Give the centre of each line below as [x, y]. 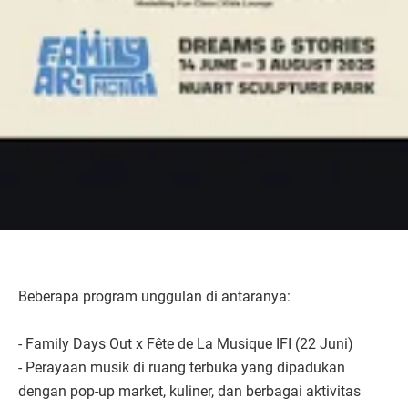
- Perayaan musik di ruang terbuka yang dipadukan [182, 367]
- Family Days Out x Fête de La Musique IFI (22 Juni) [186, 343]
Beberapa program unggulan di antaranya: [154, 296]
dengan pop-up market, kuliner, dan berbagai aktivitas [189, 391]
